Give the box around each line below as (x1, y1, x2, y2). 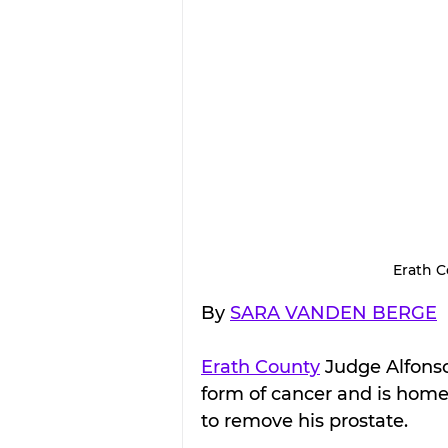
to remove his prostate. (201, 409, 408, 432)
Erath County (201, 355, 320, 378)
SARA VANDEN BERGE (230, 301, 437, 324)
